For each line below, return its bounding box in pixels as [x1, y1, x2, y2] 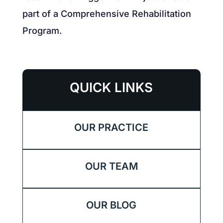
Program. [22, 25, 62, 36]
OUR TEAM [85, 160, 138, 172]
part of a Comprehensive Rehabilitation [22, 8, 191, 19]
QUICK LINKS [70, 79, 153, 95]
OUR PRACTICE [74, 121, 149, 133]
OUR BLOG [86, 199, 137, 211]
